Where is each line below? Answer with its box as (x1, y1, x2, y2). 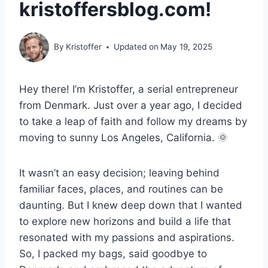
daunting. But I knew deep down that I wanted (19, 199, 242, 211)
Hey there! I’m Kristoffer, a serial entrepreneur (19, 83, 238, 95)
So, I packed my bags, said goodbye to (19, 247, 207, 260)
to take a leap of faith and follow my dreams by (19, 115, 247, 127)
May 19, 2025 (160, 42, 213, 52)
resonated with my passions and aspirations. (19, 231, 234, 243)
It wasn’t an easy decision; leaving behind (19, 166, 220, 179)
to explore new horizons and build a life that (19, 215, 231, 227)
